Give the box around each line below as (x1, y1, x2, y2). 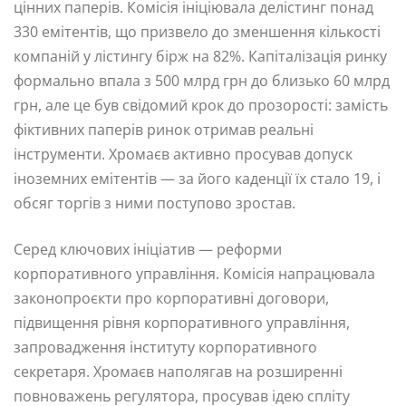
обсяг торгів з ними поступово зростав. (14, 192, 295, 213)
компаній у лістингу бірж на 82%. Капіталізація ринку (14, 45, 387, 66)
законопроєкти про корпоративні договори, (14, 287, 329, 308)
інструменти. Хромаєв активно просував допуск (14, 143, 353, 164)
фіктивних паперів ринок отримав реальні (14, 119, 314, 140)
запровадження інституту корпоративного (14, 336, 317, 357)
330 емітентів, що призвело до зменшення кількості (14, 21, 381, 42)
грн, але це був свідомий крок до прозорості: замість (14, 94, 388, 115)
